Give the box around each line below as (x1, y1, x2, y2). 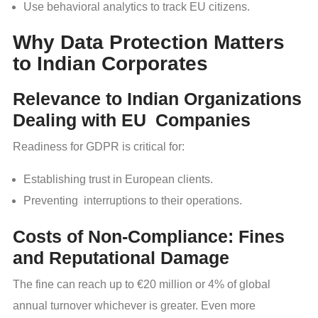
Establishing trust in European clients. (23, 173, 213, 186)
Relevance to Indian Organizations (13, 89, 302, 109)
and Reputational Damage (13, 248, 229, 268)
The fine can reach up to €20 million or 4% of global (13, 278, 270, 291)
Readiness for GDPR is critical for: (13, 141, 185, 153)
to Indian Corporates (13, 52, 208, 75)
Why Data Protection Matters (13, 31, 285, 53)
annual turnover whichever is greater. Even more (13, 300, 256, 312)
